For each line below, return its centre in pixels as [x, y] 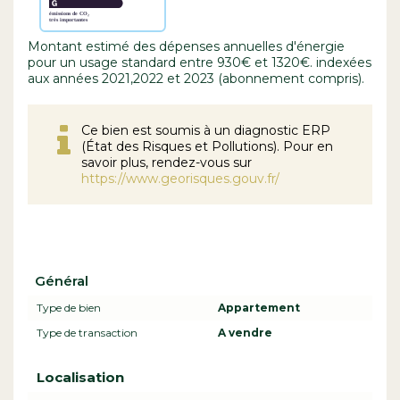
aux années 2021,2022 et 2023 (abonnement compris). [196, 78]
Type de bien [69, 307]
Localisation [80, 377]
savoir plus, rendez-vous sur [167, 162]
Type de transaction [87, 332]
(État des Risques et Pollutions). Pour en [207, 146]
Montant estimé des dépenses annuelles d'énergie [186, 46]
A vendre [245, 332]
